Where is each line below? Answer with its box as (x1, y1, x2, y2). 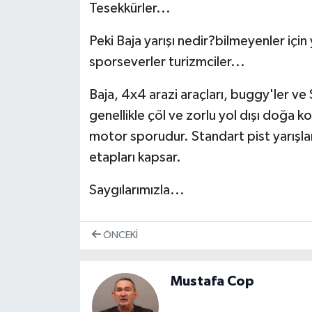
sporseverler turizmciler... (88, 55, 245, 70)
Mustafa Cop (170, 274, 254, 288)
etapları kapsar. (88, 150, 181, 165)
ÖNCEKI (100, 230, 138, 241)
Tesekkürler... (88, 1, 171, 16)
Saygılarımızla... (88, 183, 185, 198)
